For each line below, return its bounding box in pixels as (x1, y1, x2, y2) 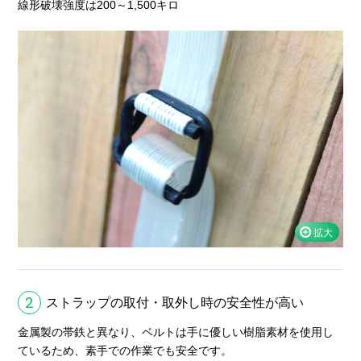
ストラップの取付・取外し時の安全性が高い (46, 295, 305, 309)
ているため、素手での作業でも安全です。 (18, 343, 233, 357)
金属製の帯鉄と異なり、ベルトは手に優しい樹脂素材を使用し (18, 325, 334, 338)
